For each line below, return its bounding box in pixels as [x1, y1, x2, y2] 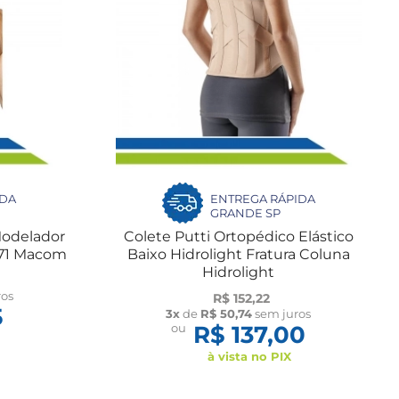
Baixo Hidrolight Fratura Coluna [126, 245, 350, 263]
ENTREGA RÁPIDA [209, 191, 315, 206]
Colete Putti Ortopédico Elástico [123, 227, 354, 245]
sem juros [252, 305, 312, 321]
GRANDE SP [209, 205, 281, 220]
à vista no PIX [208, 348, 292, 363]
